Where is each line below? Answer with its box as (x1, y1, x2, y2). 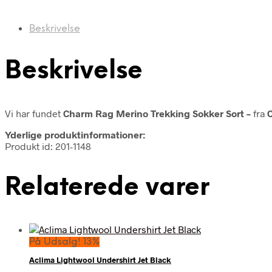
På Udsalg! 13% (29, 237, 100, 248)
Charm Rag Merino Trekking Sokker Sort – (63, 107, 253, 119)
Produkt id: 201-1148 (5, 140, 91, 152)
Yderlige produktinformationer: (5, 128, 145, 140)
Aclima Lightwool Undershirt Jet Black (29, 255, 171, 265)
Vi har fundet (5, 107, 63, 119)
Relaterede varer (5, 174, 209, 201)
